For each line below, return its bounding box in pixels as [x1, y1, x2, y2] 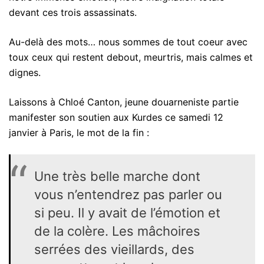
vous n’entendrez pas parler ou [34, 187, 222, 202]
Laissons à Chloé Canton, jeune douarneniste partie [9, 96, 239, 108]
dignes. [9, 67, 41, 78]
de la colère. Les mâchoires [34, 223, 200, 239]
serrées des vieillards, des [34, 242, 194, 257]
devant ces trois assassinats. [9, 6, 137, 18]
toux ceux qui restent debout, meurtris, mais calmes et [9, 51, 253, 63]
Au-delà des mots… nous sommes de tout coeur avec [9, 36, 247, 48]
